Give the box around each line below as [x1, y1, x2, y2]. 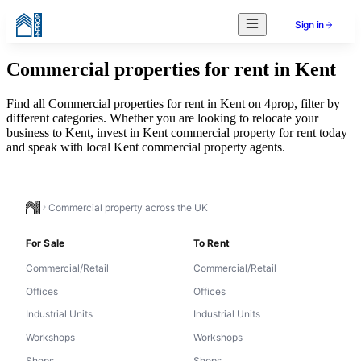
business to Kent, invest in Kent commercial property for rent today [6, 125, 347, 139]
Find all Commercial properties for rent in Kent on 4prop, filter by [6, 96, 340, 110]
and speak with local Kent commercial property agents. [6, 139, 285, 154]
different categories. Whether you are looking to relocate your [6, 110, 318, 125]
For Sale [26, 236, 64, 249]
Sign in [295, 19, 324, 31]
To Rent [193, 236, 230, 249]
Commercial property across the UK [48, 201, 208, 214]
